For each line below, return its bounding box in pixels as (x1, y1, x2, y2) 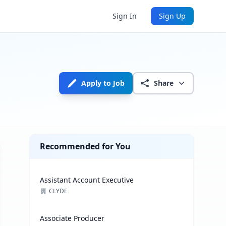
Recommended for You (40, 141, 131, 152)
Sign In (112, 11, 137, 21)
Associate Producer (40, 213, 105, 223)
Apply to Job (81, 78, 125, 88)
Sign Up (159, 11, 186, 21)
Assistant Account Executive (40, 175, 134, 185)
